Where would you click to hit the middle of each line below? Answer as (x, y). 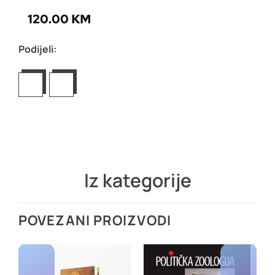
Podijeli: (37, 49)
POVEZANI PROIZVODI (95, 220)
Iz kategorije (137, 180)
